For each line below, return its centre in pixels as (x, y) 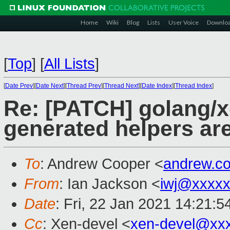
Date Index (157, 86)
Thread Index (194, 86)
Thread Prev (84, 86)
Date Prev (19, 86)
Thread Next (121, 86)
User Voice (184, 22)
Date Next (50, 86)
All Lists (70, 64)
